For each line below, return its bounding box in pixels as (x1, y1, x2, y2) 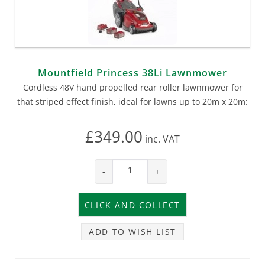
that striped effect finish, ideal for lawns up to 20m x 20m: (17, 95, 248, 107)
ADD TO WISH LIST (89, 225, 176, 237)
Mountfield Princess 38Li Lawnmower (38, 66, 227, 79)
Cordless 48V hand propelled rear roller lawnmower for (22, 81, 243, 93)
